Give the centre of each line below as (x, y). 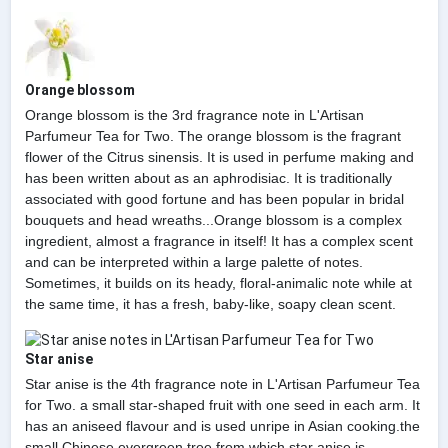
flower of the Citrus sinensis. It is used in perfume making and (219, 156)
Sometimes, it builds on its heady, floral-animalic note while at (218, 282)
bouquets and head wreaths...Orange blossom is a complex (213, 219)
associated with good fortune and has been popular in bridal (214, 198)
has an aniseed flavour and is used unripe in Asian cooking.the (222, 425)
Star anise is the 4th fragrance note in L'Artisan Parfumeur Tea (222, 383)
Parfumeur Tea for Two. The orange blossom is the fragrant (212, 135)
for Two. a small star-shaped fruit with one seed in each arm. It (222, 404)
